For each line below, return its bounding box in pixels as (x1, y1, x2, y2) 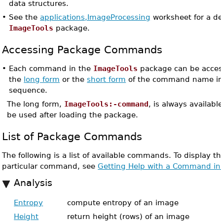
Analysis (14, 178, 53, 188)
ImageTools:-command (64, 100, 149, 108)
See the (9, 13, 40, 21)
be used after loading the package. (7, 110, 139, 119)
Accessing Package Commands (2, 43, 163, 56)
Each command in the (9, 64, 94, 73)
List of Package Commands (2, 130, 143, 143)
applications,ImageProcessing (40, 13, 151, 21)
